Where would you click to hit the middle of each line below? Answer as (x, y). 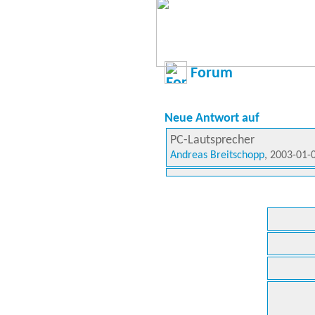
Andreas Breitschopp (217, 155)
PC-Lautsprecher (212, 140)
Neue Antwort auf (212, 118)
